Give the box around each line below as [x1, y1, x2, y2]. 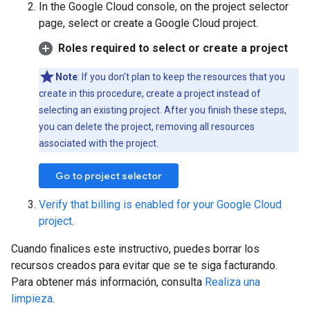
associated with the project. [39, 137, 158, 149]
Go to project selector [55, 169, 162, 182]
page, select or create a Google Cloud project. [39, 16, 258, 30]
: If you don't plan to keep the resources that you [77, 71, 285, 82]
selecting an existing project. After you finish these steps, [39, 104, 286, 116]
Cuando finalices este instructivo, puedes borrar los [11, 241, 259, 255]
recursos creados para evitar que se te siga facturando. [11, 258, 277, 272]
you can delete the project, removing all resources [39, 120, 255, 132]
